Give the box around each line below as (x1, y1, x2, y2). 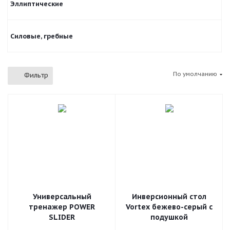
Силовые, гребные (10, 32, 73, 41)
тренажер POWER (29, 202, 95, 212)
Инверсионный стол (132, 192, 206, 201)
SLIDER (49, 213, 75, 222)
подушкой (150, 213, 188, 222)
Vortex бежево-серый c (126, 202, 213, 212)
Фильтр (24, 71, 48, 80)
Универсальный (32, 192, 91, 201)
